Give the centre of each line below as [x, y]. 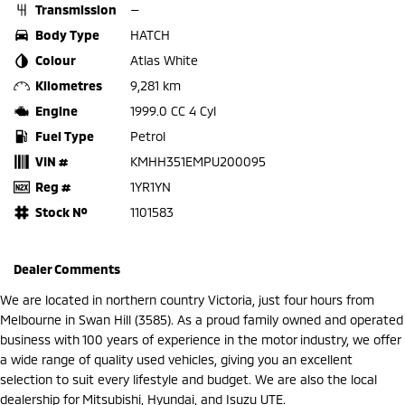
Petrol [148, 136]
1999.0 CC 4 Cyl [173, 110]
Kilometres [69, 85]
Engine [57, 110]
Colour [56, 60]
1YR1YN [151, 186]
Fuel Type [65, 136]
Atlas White [164, 60]
